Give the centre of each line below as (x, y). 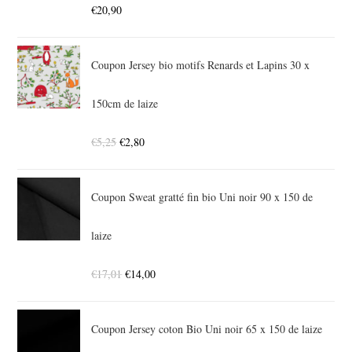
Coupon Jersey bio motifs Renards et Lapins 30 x (201, 64)
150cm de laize (125, 103)
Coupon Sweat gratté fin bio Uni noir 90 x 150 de (202, 196)
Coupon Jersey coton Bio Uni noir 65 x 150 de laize (207, 328)
